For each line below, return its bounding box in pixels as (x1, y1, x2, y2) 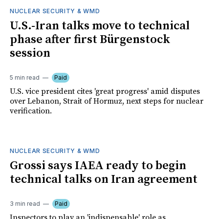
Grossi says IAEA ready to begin (10, 158, 186, 173)
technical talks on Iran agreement (10, 172, 197, 187)
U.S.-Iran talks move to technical (10, 18, 190, 33)
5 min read (10, 73, 40, 81)
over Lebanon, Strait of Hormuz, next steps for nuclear (10, 96, 203, 106)
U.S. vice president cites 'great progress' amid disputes (10, 86, 200, 96)
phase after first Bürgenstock (10, 32, 170, 47)
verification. (10, 106, 52, 116)
